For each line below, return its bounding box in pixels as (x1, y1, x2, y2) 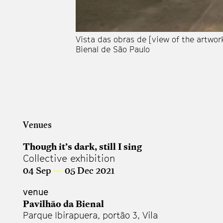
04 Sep (23, 163, 53, 177)
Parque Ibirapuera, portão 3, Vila (23, 210, 158, 221)
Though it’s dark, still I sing (23, 139, 142, 153)
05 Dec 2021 (63, 163, 114, 177)
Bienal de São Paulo (76, 44, 150, 54)
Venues (23, 118, 52, 131)
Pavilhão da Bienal (23, 197, 104, 210)
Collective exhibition (23, 152, 115, 164)
